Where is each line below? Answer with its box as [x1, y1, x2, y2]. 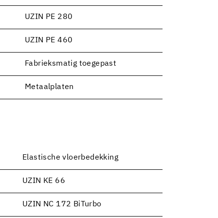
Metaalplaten [25, 83, 74, 91]
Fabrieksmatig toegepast [25, 59, 117, 68]
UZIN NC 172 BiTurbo [22, 200, 102, 208]
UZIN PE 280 [25, 13, 73, 21]
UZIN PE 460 [25, 36, 73, 44]
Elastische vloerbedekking [22, 153, 118, 162]
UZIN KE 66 [22, 177, 65, 185]
